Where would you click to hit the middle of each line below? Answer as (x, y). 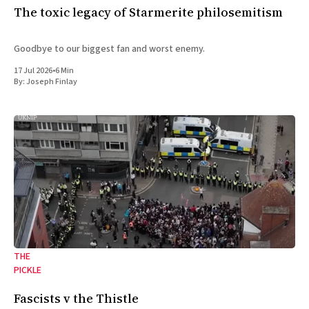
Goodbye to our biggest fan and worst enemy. (109, 49)
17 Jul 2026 (33, 71)
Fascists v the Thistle (76, 298)
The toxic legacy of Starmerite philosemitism (148, 12)
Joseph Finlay (52, 82)
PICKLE (28, 270)
